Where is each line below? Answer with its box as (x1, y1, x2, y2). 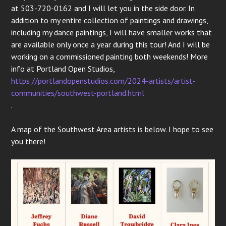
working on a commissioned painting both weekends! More (11, 51, 208, 62)
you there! (11, 136, 46, 147)
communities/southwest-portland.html (11, 88, 145, 98)
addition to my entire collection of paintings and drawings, (11, 15, 208, 26)
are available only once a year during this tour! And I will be (11, 39, 210, 50)
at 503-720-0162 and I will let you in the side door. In (11, 3, 195, 14)
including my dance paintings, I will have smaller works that (11, 27, 212, 38)
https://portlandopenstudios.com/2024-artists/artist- (11, 76, 196, 86)
